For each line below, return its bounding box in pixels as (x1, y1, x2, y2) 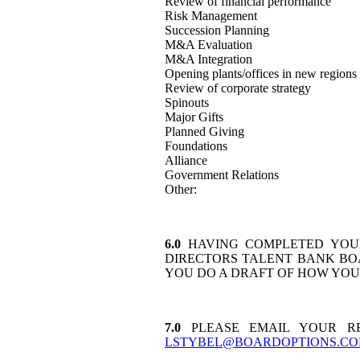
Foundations (165, 139, 227, 153)
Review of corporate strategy (165, 81, 311, 95)
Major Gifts (165, 110, 223, 124)
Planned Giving (165, 125, 244, 138)
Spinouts (165, 96, 209, 109)
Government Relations (165, 168, 279, 182)
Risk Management (165, 9, 257, 22)
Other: (165, 182, 197, 196)
